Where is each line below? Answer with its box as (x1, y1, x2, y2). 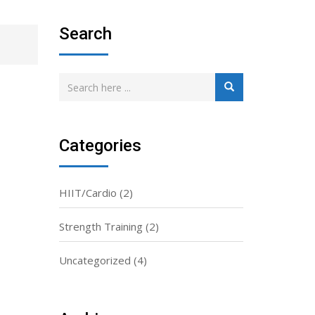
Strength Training (58, 219, 143, 233)
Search (58, 24, 112, 44)
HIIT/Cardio (58, 186, 117, 200)
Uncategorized (58, 253, 131, 267)
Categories (58, 136, 141, 155)
